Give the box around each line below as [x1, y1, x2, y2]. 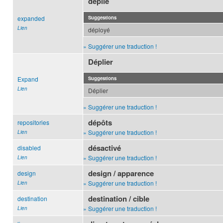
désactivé [88, 142, 121, 154]
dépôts [88, 117, 112, 128]
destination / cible [88, 193, 150, 205]
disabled [17, 143, 41, 152]
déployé [88, 25, 110, 34]
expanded [17, 14, 45, 23]
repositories [17, 118, 49, 127]
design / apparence [88, 168, 154, 179]
